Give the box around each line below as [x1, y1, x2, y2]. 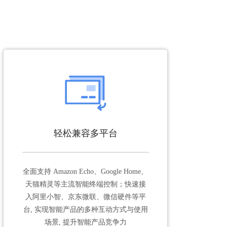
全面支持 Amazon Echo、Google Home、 [23, 167, 148, 175]
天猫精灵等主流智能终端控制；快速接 [25, 180, 146, 188]
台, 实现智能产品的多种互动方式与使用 [23, 205, 148, 213]
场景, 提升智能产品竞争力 [44, 218, 127, 226]
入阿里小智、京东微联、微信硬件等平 [25, 193, 146, 201]
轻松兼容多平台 [53, 128, 118, 138]
